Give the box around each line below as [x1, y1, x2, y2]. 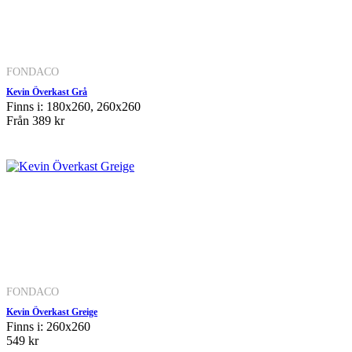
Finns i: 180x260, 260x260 [6, 99, 141, 113]
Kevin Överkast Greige [6, 306, 97, 317]
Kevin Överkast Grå [6, 86, 87, 97]
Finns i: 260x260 [6, 319, 90, 333]
